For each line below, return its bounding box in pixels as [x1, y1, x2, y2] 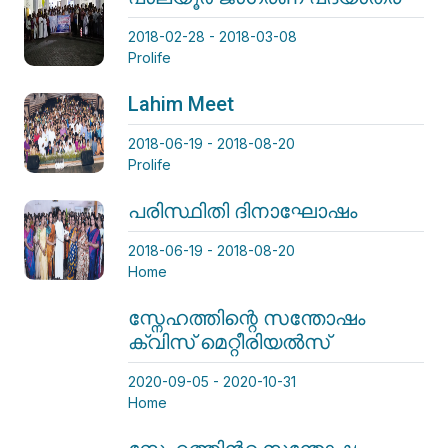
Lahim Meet [128, 91, 234, 116]
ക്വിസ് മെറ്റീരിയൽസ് [128, 329, 330, 354]
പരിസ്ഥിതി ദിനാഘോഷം [128, 198, 357, 223]
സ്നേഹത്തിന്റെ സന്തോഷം [128, 305, 365, 330]
